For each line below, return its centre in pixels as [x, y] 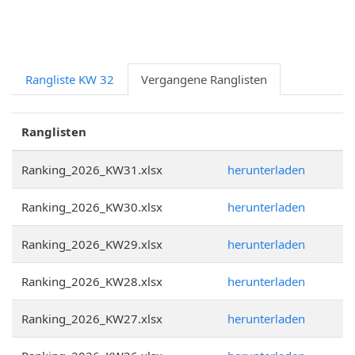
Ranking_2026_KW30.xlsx [92, 207]
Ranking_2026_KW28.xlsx [92, 281]
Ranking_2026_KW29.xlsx [92, 244]
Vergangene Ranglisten [204, 79]
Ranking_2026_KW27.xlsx [92, 319]
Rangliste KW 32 [70, 79]
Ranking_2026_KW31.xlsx [92, 170]
